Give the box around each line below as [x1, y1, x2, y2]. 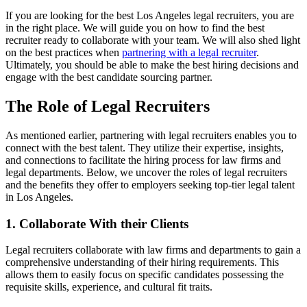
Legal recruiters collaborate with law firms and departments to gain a [5, 244, 301, 256]
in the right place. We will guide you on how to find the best [5, 22, 265, 34]
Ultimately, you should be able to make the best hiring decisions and [5, 59, 299, 71]
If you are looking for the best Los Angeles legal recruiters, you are [5, 10, 294, 22]
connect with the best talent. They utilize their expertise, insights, [5, 141, 284, 153]
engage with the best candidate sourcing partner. [5, 71, 215, 84]
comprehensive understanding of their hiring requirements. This [5, 256, 279, 269]
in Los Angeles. [5, 191, 73, 203]
